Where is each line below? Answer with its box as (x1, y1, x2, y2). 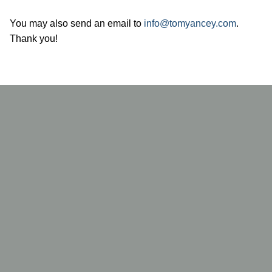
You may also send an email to (10, 18, 144, 29)
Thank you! (10, 33, 58, 44)
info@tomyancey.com (144, 18, 236, 29)
